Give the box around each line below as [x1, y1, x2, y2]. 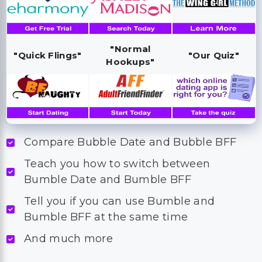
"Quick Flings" [13, 50, 82, 61]
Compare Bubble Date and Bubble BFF [24, 136, 237, 149]
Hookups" [106, 56, 155, 67]
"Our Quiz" [188, 50, 239, 61]
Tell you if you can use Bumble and [24, 195, 215, 208]
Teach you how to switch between [24, 157, 211, 170]
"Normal [110, 43, 151, 54]
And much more [24, 232, 113, 245]
